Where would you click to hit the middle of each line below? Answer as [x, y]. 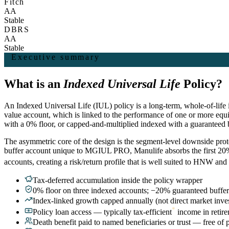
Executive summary [56, 57]
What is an [32, 84]
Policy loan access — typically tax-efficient [102, 212]
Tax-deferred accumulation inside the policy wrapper [118, 180]
